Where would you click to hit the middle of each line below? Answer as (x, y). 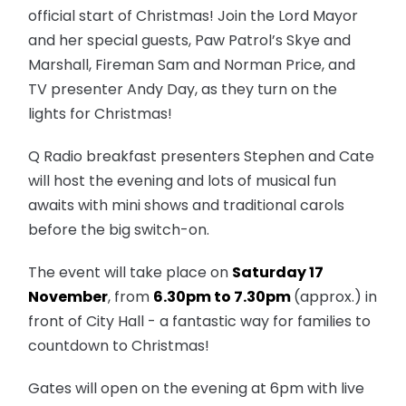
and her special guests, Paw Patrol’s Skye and (190, 40)
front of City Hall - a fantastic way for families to (200, 321)
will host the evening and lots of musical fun (183, 181)
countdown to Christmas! (119, 346)
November (68, 297)
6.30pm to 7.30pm (222, 297)
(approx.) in (336, 297)
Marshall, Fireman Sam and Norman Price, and (192, 65)
